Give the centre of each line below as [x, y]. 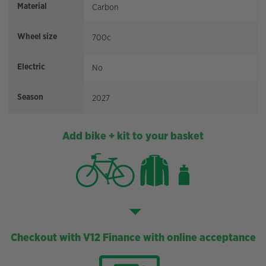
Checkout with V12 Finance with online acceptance [133, 237]
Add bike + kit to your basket [133, 136]
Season [30, 97]
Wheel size [37, 37]
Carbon [105, 7]
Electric [31, 67]
